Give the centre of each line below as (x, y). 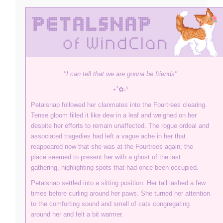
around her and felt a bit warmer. (77, 215)
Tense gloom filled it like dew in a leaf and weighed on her (114, 115)
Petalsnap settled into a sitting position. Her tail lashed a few (118, 183)
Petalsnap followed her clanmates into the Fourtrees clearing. (119, 105)
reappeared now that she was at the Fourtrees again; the (112, 147)
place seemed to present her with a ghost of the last (106, 157)
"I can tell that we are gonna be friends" (120, 74)
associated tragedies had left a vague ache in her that (108, 136)
